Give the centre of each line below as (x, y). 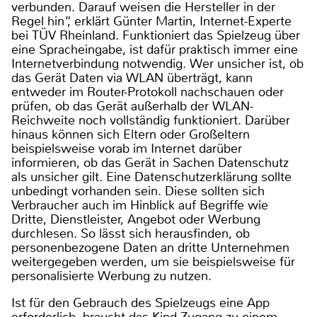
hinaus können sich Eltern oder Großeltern (131, 134)
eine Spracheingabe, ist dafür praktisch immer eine (155, 49)
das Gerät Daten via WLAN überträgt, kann (132, 77)
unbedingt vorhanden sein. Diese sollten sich (138, 191)
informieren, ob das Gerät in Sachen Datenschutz (150, 162)
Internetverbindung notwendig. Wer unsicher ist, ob (157, 63)
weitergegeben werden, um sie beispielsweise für (153, 261)
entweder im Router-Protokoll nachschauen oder (148, 92)
